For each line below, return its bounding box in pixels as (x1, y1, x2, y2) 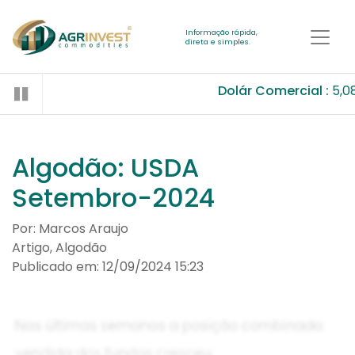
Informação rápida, (185, 27, 258, 38)
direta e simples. (185, 36, 250, 48)
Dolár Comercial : (214, 82, 326, 101)
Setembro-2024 (12, 180, 215, 216)
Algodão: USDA (12, 150, 199, 186)
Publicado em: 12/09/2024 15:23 (12, 258, 204, 277)
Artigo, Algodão (12, 239, 107, 258)
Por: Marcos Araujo (12, 219, 128, 239)
